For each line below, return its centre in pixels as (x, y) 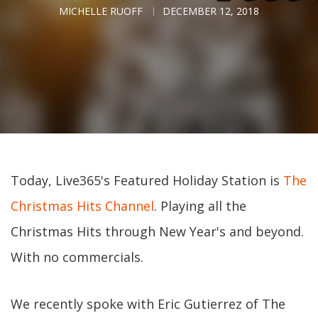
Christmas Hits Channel (82, 206)
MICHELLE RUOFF (101, 11)
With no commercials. (77, 257)
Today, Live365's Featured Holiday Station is (147, 180)
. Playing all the (200, 206)
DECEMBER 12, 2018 (211, 11)
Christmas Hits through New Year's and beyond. (157, 231)
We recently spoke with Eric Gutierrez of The (148, 304)
